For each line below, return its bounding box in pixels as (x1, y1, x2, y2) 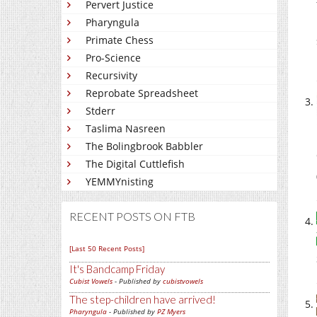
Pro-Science (86, 51, 141, 64)
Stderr (86, 104, 115, 117)
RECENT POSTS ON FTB (69, 209, 195, 223)
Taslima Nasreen (86, 122, 166, 135)
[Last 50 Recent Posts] (69, 243, 144, 253)
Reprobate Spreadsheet (86, 86, 198, 100)
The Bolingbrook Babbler (86, 139, 203, 153)
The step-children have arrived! (69, 293, 216, 306)
